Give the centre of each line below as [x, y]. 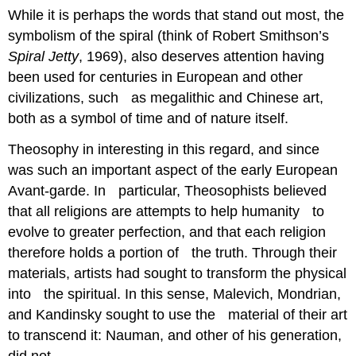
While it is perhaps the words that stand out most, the [176, 15]
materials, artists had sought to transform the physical [178, 273]
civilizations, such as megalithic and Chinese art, [166, 97]
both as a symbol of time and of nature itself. [149, 118]
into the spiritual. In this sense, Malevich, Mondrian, [175, 294]
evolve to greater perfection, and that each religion [167, 232]
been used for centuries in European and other [156, 77]
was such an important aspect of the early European [173, 170]
